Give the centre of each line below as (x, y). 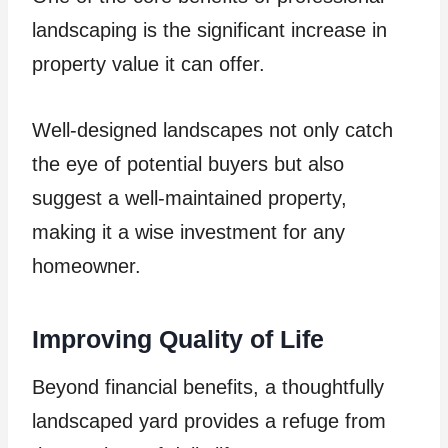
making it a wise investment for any (188, 232)
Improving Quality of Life (181, 338)
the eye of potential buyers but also (188, 164)
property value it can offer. (151, 64)
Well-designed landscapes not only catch (212, 130)
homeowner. (89, 266)
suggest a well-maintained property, (189, 198)
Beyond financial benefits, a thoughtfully (208, 387)
